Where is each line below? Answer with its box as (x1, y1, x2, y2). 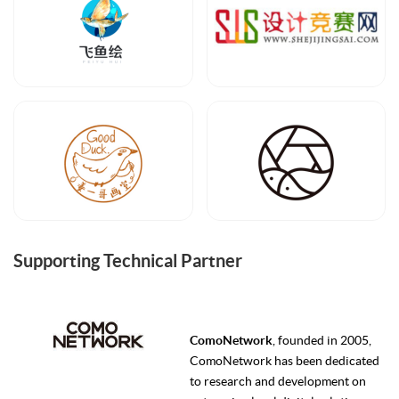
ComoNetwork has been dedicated (189, 354, 379, 369)
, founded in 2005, (272, 333, 371, 348)
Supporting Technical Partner (13, 250, 242, 272)
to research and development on (189, 374, 366, 389)
